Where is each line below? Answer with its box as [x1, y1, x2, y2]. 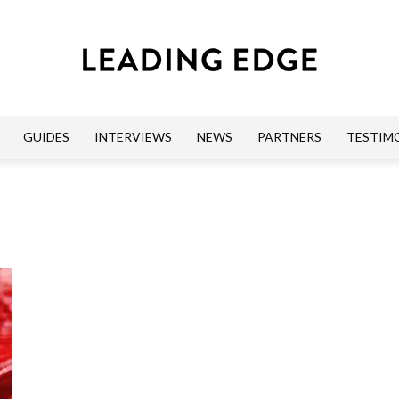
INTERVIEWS [94, 129, 172, 144]
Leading [199, 148, 239, 162]
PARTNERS [256, 129, 322, 144]
